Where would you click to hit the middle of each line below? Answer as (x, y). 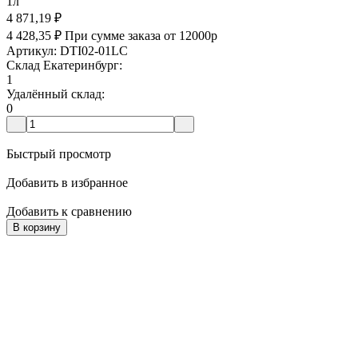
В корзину (37, 228)
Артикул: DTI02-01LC (67, 51)
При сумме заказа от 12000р (141, 36)
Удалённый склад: (56, 94)
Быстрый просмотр (59, 154)
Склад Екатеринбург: (64, 66)
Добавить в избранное (67, 183)
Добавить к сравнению (69, 212)
